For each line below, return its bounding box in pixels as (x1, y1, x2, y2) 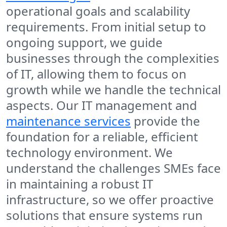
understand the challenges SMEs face (6, 160, 221, 177)
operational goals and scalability (6, 3, 190, 20)
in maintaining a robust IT (6, 175, 153, 193)
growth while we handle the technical (6, 81, 221, 98)
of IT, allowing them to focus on (6, 65, 186, 83)
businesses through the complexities (6, 50, 219, 67)
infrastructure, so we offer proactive (6, 191, 214, 208)
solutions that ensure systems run (6, 207, 203, 224)
